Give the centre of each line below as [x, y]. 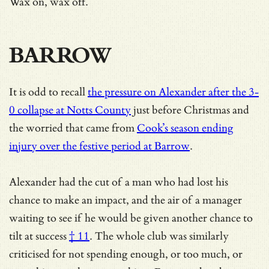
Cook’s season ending [185, 128]
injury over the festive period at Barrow [99, 146]
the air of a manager [196, 200]
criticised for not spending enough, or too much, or [126, 254]
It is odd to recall [48, 92]
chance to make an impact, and [80, 200]
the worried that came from [73, 128]
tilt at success [38, 236]
